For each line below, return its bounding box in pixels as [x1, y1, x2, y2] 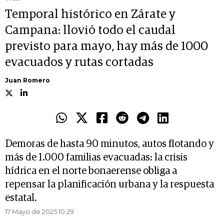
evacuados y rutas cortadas [5, 56, 153, 69]
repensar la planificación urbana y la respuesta [5, 179, 214, 190]
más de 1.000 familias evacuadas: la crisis [5, 152, 187, 163]
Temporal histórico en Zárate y [5, 8, 175, 21]
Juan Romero [5, 76, 50, 84]
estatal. [5, 193, 37, 203]
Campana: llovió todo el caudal [5, 24, 175, 37]
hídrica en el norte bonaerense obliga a [5, 166, 177, 176]
